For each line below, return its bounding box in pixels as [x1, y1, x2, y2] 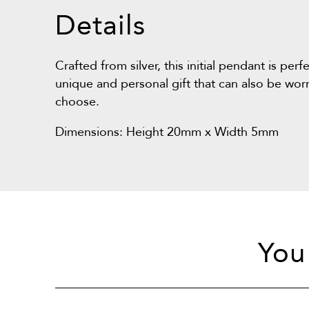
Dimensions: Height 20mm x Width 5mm [55, 123, 279, 141]
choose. [55, 92, 99, 110]
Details [55, 6, 146, 45]
